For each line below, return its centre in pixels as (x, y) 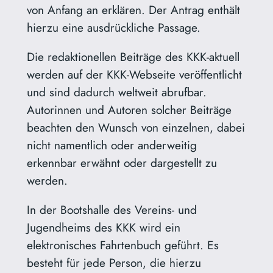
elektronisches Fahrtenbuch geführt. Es (122, 245)
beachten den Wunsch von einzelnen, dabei (136, 128)
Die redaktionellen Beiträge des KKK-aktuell (133, 57)
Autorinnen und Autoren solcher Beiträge (129, 110)
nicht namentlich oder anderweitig (112, 145)
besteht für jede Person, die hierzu (114, 263)
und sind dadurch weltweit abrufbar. (116, 92)
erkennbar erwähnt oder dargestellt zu (122, 163)
